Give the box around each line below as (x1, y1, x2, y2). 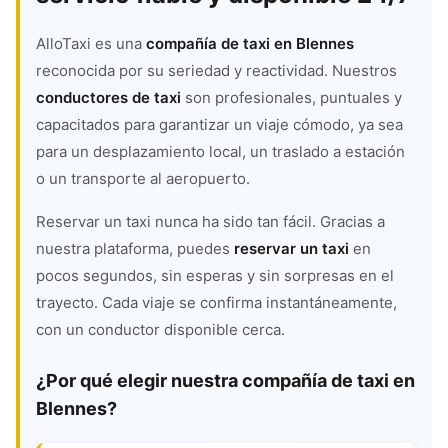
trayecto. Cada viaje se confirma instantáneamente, (36, 293, 397, 312)
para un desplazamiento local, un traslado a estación (36, 142, 405, 161)
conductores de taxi (36, 88, 181, 107)
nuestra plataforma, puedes (36, 239, 234, 258)
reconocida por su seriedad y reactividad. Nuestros (36, 61, 397, 80)
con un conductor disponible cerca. (36, 320, 285, 339)
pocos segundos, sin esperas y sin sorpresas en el (36, 266, 394, 285)
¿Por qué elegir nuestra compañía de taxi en (36, 370, 415, 391)
